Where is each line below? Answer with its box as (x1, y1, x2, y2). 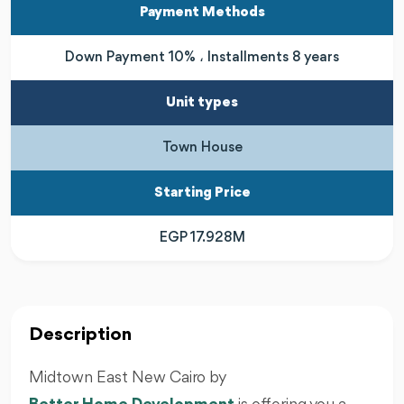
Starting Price (153, 186, 251, 201)
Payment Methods (139, 5, 265, 21)
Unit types (166, 96, 238, 111)
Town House (161, 141, 243, 156)
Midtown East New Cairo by (29, 370, 230, 387)
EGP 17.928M (159, 231, 245, 246)
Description (29, 326, 132, 345)
